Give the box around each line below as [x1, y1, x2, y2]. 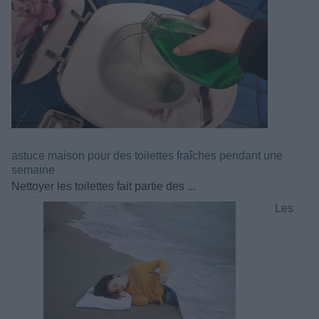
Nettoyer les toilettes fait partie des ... [11, 179, 196, 192]
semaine [11, 163, 55, 176]
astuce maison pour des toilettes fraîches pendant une [11, 149, 283, 162]
